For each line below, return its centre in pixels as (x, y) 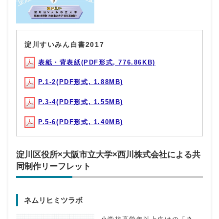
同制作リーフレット (54, 166)
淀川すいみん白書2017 (65, 44)
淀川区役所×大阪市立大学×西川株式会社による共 (108, 155)
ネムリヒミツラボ (53, 200)
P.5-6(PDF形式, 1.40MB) (81, 122)
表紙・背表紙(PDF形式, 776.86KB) (97, 62)
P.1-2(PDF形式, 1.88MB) (81, 82)
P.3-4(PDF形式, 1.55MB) (81, 102)
